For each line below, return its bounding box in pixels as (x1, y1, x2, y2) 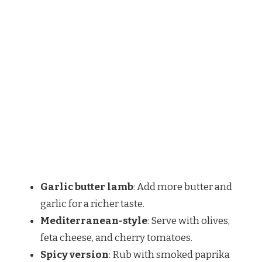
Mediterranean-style (40, 214, 147, 227)
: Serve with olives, (147, 214, 230, 227)
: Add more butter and (133, 180, 232, 193)
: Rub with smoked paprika (109, 248, 230, 261)
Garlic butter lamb (40, 180, 133, 193)
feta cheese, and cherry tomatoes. (40, 231, 192, 244)
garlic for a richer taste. (40, 197, 144, 210)
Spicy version (40, 248, 109, 261)
